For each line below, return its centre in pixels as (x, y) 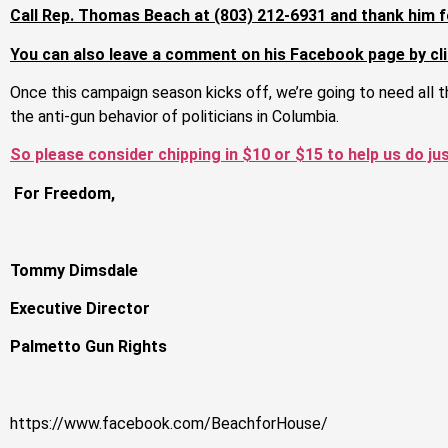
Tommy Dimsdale (74, 270)
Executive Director (80, 308)
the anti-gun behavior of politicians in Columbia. (174, 117)
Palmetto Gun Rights (88, 347)
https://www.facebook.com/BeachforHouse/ (169, 424)
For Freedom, (64, 193)
